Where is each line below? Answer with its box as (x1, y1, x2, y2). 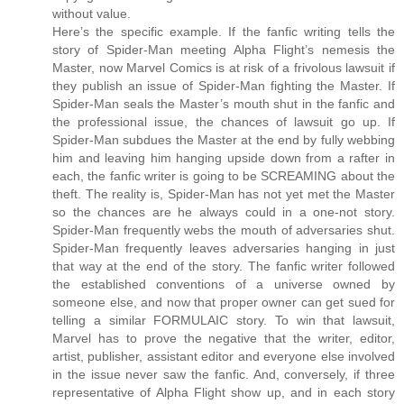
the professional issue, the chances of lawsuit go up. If (52, 114, 395, 129)
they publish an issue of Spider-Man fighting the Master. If (52, 78, 395, 93)
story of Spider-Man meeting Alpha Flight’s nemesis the (52, 41, 395, 57)
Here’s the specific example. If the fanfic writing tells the (52, 23, 395, 39)
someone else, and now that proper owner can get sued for (52, 294, 395, 309)
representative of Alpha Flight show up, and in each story (52, 384, 395, 399)
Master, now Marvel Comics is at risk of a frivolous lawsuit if (52, 60, 395, 75)
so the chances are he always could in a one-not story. (52, 204, 395, 219)
